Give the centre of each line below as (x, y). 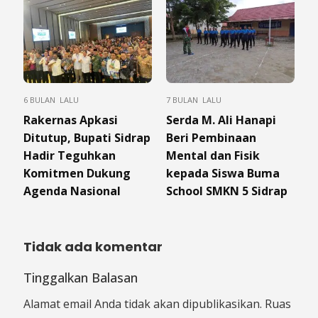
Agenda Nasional (72, 191)
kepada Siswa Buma (223, 173)
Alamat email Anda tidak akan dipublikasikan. (143, 303)
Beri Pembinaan (211, 137)
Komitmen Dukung (77, 173)
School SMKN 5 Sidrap (227, 191)
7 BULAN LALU (194, 99)
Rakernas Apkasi (71, 120)
